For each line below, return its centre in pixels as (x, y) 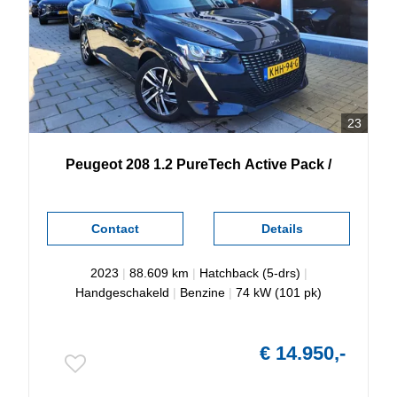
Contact (115, 229)
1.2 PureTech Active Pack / (242, 164)
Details (282, 229)
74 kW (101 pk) (279, 292)
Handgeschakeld (122, 292)
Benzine (202, 292)
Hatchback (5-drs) (249, 273)
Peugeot (94, 164)
